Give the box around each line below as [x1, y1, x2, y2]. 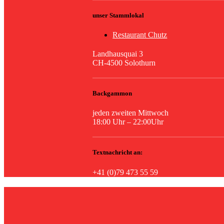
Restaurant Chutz [112, 30, 167, 39]
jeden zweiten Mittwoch [92, 108, 169, 117]
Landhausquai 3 [92, 49, 143, 58]
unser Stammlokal [92, 11, 144, 19]
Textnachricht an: [92, 148, 143, 156]
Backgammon [92, 89, 132, 97]
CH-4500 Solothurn [92, 58, 156, 67]
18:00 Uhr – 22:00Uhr [92, 117, 164, 126]
